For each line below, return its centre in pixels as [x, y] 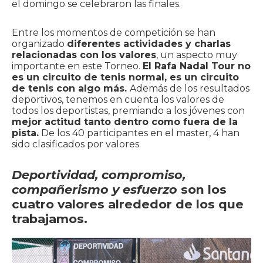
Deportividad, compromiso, [99, 175]
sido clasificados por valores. [76, 144]
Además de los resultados [190, 89]
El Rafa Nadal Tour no [197, 66]
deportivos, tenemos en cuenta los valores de [118, 100]
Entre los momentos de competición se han [114, 33]
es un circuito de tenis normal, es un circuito [125, 77]
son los [202, 190]
